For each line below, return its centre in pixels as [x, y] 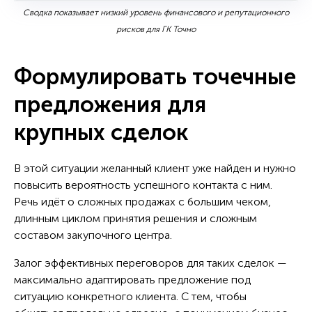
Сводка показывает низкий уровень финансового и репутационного [156, 12]
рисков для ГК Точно [156, 29]
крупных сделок [101, 132]
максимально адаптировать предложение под [132, 279]
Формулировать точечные [155, 76]
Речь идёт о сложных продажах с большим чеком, [142, 201]
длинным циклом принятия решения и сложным [135, 218]
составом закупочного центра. [94, 235]
